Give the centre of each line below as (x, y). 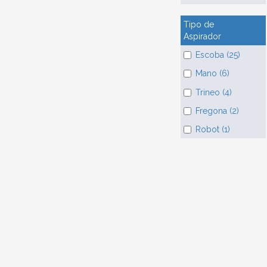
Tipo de (198, 24)
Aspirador (202, 36)
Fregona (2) (217, 111)
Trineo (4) (213, 92)
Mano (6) (212, 74)
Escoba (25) (218, 55)
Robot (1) (212, 130)
